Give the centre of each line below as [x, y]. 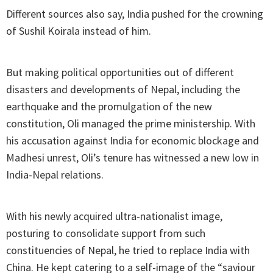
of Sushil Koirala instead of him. [79, 31]
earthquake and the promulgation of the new [109, 107]
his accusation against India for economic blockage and [133, 141]
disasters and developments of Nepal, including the [123, 90]
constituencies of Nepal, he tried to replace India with [128, 250]
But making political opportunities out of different [120, 73]
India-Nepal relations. [55, 175]
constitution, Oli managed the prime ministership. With [131, 124]
